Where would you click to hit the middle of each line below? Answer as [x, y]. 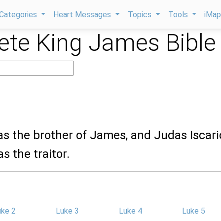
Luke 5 [194, 211]
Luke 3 [67, 211]
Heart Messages [83, 15]
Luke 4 [130, 211]
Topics [141, 15]
